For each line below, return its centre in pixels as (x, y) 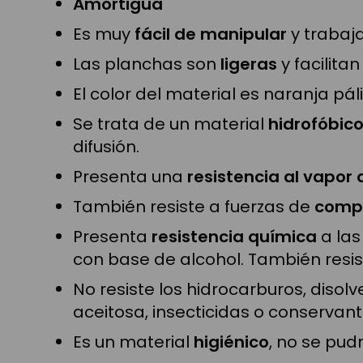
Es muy (104, 34)
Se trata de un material (171, 124)
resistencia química (234, 236)
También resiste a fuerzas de (194, 206)
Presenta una (130, 176)
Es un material (133, 342)
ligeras (249, 64)
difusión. (106, 146)
